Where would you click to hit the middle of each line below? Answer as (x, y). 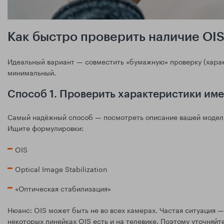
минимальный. (32, 72)
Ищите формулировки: (45, 127)
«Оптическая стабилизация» (63, 188)
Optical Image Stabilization (61, 168)
